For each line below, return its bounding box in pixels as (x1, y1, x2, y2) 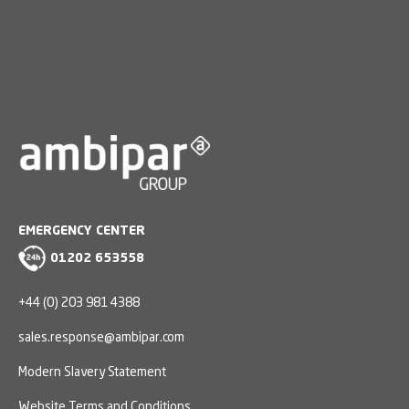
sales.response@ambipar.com (18, 330, 184, 344)
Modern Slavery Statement (18, 365, 166, 379)
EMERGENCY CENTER (18, 224, 145, 237)
